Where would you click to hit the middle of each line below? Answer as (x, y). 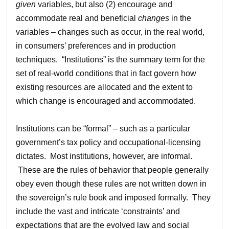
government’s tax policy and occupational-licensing (109, 142)
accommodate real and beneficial (77, 18)
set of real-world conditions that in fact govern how (106, 73)
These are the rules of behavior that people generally (112, 170)
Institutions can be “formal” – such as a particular (103, 128)
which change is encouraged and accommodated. (106, 101)
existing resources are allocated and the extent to (105, 87)
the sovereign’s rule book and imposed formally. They (113, 197)
